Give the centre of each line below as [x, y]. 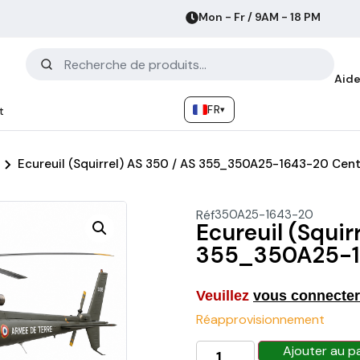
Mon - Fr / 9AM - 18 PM [260, 17]
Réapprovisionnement [260, 319]
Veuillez [225, 296]
